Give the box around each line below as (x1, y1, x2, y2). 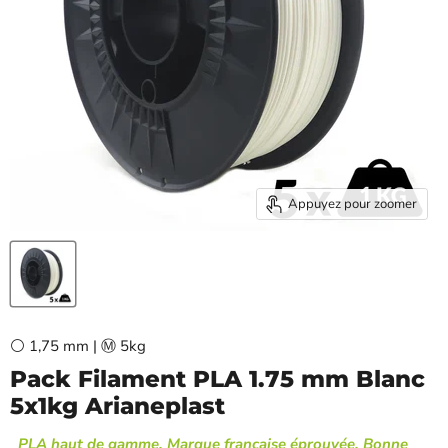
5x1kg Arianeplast (10, 392, 225, 421)
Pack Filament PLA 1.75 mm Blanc (10, 365, 425, 394)
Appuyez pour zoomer (287, 194, 417, 213)
